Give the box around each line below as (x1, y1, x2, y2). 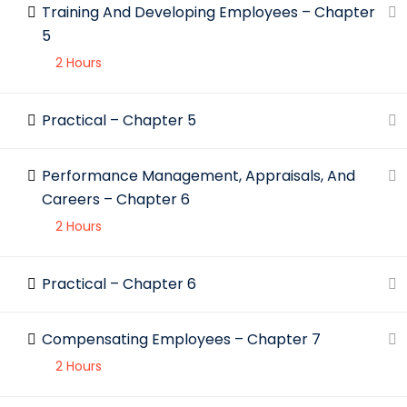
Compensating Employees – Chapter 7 (42, 329, 321, 350)
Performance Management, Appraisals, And (42, 165, 355, 186)
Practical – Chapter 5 (42, 110, 196, 131)
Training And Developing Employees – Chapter (42, 2, 375, 23)
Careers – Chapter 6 (42, 189, 190, 210)
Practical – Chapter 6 (42, 273, 196, 294)
